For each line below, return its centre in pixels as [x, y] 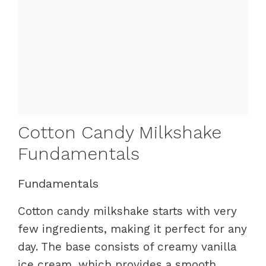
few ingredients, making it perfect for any [132, 229]
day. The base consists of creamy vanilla [127, 246]
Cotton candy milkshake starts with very [127, 211]
